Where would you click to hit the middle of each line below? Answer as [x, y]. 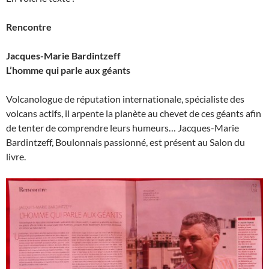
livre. [16, 156]
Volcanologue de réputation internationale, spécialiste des [125, 99]
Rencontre [29, 27]
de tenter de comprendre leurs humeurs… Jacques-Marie [122, 128]
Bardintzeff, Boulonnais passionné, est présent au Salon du [125, 142]
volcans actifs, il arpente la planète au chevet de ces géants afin [134, 113]
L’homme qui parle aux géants [68, 70]
